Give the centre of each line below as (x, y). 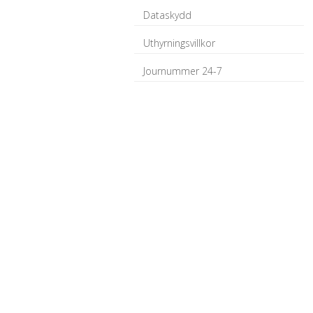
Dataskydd (167, 15)
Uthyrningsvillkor (179, 43)
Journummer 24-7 (183, 71)
